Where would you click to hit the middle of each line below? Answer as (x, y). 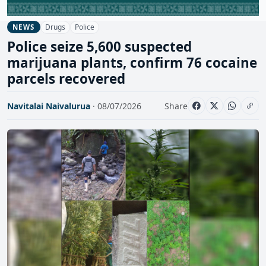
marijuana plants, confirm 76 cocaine (132, 63)
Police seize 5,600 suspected (99, 47)
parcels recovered (66, 79)
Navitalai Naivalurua (49, 106)
